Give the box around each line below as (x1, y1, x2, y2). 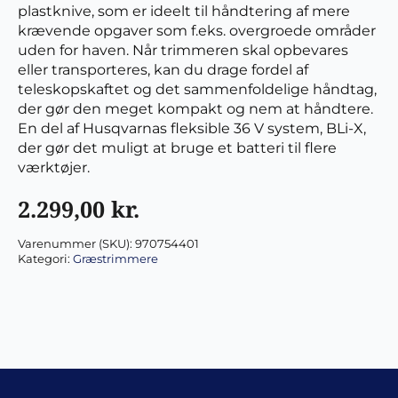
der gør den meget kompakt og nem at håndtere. (18, 100, 373, 117)
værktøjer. (18, 159, 90, 176)
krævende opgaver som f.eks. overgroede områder (18, 22, 376, 39)
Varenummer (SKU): (18, 237, 135, 251)
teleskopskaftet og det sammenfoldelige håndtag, (18, 81, 377, 98)
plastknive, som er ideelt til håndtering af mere (18, 3, 350, 20)
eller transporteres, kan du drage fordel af (18, 61, 308, 78)
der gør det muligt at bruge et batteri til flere (18, 139, 337, 156)
